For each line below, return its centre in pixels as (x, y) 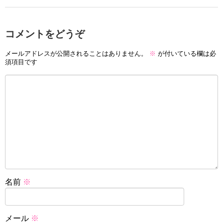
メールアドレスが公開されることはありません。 (76, 53)
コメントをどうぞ (45, 34)
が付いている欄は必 (186, 53)
